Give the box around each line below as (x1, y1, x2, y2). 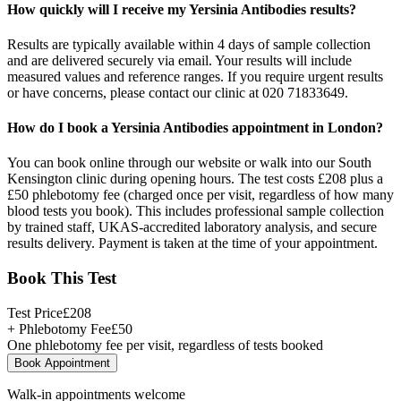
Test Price (7, 304, 63, 320)
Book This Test (7, 269, 116, 288)
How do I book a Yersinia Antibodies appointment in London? (7, 120, 383, 136)
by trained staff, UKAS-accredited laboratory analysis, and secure (7, 219, 377, 235)
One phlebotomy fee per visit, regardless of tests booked (7, 337, 323, 353)
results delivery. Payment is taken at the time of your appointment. (7, 235, 378, 252)
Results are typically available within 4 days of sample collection (7, 36, 371, 52)
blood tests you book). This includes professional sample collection (7, 203, 384, 219)
